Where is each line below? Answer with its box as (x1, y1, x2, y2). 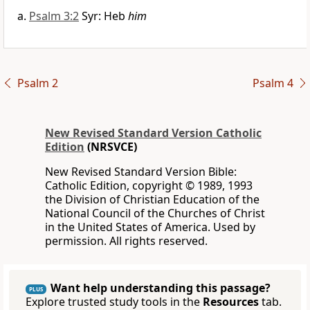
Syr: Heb (82, 8, 128, 24)
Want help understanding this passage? (51, 280, 271, 296)
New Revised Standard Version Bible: (45, 164, 237, 180)
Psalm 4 (252, 75, 293, 91)
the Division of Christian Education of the (45, 192, 259, 208)
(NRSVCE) (84, 139, 137, 155)
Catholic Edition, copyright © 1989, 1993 (45, 178, 253, 194)
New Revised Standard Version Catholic (45, 125, 262, 141)
